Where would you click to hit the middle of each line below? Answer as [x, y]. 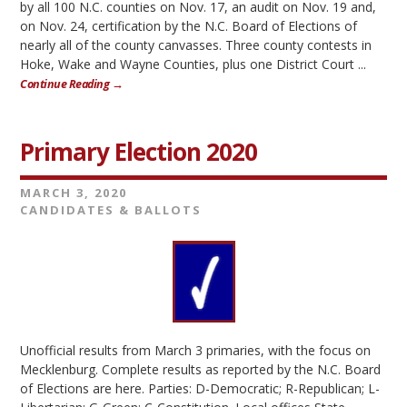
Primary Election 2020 [139, 152]
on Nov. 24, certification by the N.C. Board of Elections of [189, 26]
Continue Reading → [72, 84]
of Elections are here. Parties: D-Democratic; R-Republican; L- [200, 388]
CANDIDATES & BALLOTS [111, 210]
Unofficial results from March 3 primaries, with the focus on [196, 350]
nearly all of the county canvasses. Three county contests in [196, 45]
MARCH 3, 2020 [74, 193]
